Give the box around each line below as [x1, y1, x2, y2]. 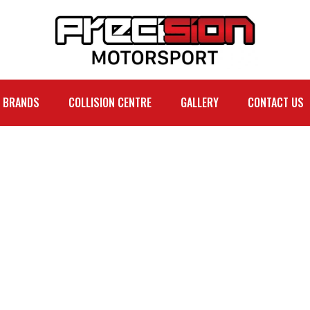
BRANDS [3, 94, 39, 111]
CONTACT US [248, 94, 304, 111]
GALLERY [181, 94, 219, 111]
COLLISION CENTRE [69, 94, 152, 111]
